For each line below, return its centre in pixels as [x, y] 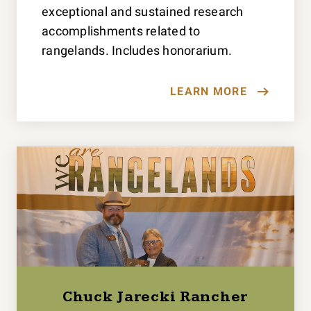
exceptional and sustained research [143, 11]
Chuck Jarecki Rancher [155, 296]
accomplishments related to [121, 31]
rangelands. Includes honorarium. [137, 50]
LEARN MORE [209, 91]
